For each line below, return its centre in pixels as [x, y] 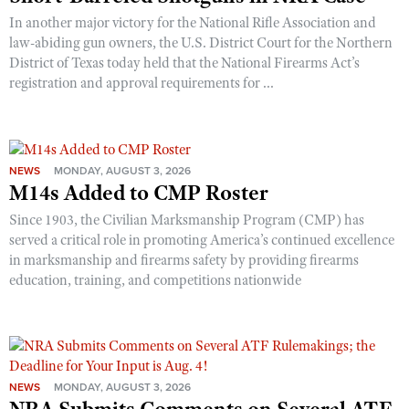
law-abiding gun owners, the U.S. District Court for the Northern [201, 43]
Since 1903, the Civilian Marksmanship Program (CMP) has [187, 220]
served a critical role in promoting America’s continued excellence [202, 241]
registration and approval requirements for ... [142, 83]
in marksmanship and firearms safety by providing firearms [184, 261]
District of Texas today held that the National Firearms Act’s [184, 63]
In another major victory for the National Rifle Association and [193, 23]
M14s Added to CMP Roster [139, 193]
